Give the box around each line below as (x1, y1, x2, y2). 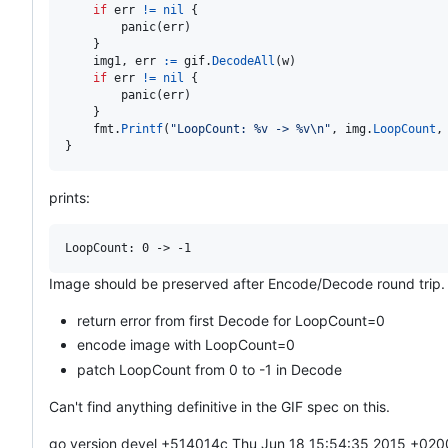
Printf (121, 121, 163, 136)
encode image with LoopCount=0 (77, 336, 295, 354)
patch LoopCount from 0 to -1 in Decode (77, 360, 342, 378)
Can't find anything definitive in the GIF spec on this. (49, 397, 390, 415)
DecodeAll (212, 53, 275, 68)
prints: (49, 188, 90, 206)
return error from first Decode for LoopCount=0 (77, 311, 385, 329)
